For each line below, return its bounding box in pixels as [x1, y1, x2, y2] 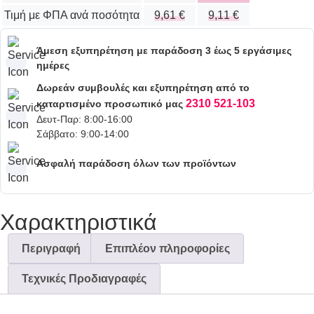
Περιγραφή [22, 242, 81, 254]
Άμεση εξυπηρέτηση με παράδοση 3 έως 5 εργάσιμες [36, 44, 292, 56]
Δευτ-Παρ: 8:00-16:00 [36, 113, 132, 125]
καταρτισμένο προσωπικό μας [36, 97, 186, 109]
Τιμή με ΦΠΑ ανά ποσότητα [4, 8, 139, 21]
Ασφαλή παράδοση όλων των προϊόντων [36, 158, 236, 170]
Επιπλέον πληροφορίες [104, 242, 230, 254]
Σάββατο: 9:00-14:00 [36, 128, 129, 139]
